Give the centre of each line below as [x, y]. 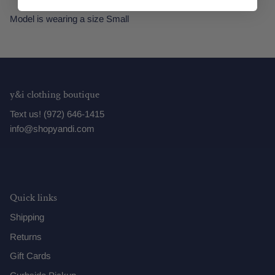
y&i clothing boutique [55, 95]
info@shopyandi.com [52, 129]
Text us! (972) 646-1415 [57, 114]
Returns [26, 236]
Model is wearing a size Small [69, 19]
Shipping [27, 217]
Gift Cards [30, 256]
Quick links [33, 198]
